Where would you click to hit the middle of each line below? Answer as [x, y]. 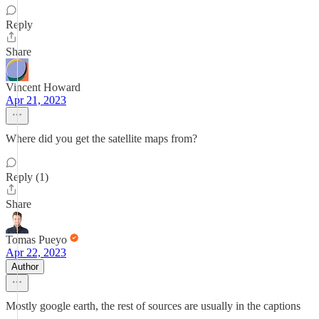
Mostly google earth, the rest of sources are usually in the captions [153, 306]
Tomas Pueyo [36, 240]
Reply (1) [27, 177]
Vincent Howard [43, 87]
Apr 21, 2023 [36, 100]
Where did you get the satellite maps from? [101, 138]
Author [25, 267]
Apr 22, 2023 [36, 252]
